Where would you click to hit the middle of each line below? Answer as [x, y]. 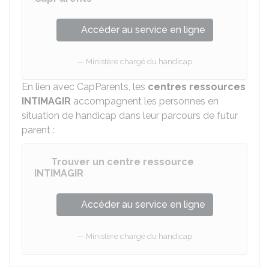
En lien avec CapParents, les [85, 87]
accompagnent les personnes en [145, 101]
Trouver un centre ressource [122, 162]
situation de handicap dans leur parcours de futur [130, 116]
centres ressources [197, 87]
